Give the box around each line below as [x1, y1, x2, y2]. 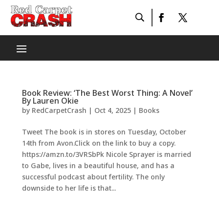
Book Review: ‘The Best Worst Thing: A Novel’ [22, 88, 193, 98]
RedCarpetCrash [31, 106, 87, 115]
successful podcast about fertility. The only [22, 172, 165, 181]
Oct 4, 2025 [94, 106, 131, 115]
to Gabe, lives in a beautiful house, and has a [22, 161, 175, 170]
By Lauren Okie [22, 95, 79, 106]
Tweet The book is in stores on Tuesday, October [22, 127, 186, 136]
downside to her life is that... [22, 183, 116, 193]
